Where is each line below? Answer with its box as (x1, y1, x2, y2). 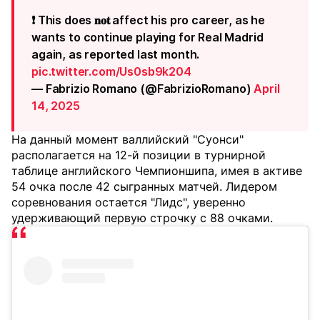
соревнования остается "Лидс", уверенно (11, 195, 246, 209)
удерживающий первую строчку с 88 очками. (11, 211, 273, 225)
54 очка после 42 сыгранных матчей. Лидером (11, 179, 277, 194)
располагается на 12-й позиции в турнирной (11, 148, 266, 162)
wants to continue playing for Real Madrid (31, 30, 264, 44)
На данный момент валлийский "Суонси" (11, 132, 244, 146)
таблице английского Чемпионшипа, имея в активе (11, 164, 302, 178)
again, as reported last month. (31, 47, 200, 61)
